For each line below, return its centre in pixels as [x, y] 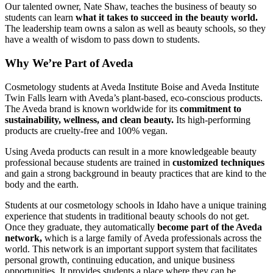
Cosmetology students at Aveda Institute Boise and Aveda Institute [132, 87]
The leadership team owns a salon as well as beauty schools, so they [135, 29]
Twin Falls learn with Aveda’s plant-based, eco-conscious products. [134, 97]
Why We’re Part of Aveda [69, 63]
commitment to [211, 108]
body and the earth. [42, 184]
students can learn [40, 18]
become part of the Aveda [210, 227]
